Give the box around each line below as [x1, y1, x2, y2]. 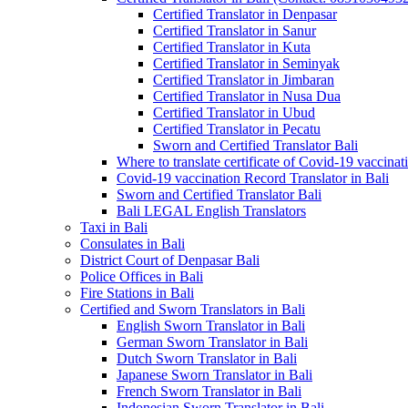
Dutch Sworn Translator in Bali [117, 351, 297, 366]
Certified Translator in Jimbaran [153, 72, 334, 87]
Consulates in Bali [80, 236, 185, 251]
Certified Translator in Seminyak [153, 56, 340, 71]
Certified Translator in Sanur [153, 23, 316, 38]
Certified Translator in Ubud [153, 105, 315, 120]
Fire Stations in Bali [80, 285, 194, 301]
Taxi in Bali [80, 219, 148, 235]
